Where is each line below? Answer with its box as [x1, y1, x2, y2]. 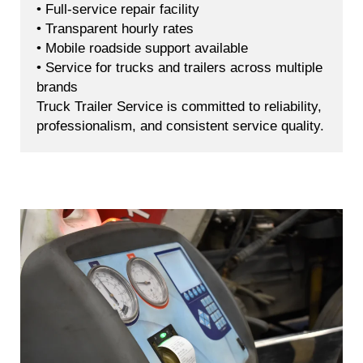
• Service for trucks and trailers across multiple [36, 60, 322, 76]
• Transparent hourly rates [36, 21, 194, 37]
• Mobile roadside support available [36, 41, 248, 57]
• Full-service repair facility [36, 2, 199, 18]
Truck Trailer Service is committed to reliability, [36, 99, 322, 115]
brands [36, 79, 78, 96]
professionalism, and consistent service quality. [36, 118, 324, 135]
